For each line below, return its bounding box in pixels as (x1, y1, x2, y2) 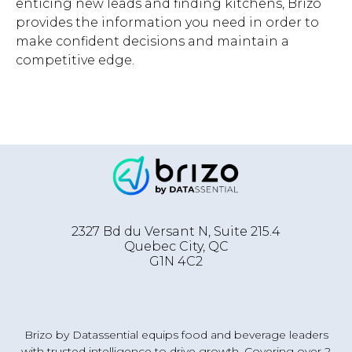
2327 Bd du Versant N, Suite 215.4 (71, 223, 280, 239)
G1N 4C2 (149, 253, 203, 269)
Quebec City (123, 238, 203, 254)
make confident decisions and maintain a (16, 34, 289, 49)
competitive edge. (16, 53, 134, 68)
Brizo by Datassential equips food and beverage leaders (24, 327, 328, 342)
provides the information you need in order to (16, 15, 319, 31)
